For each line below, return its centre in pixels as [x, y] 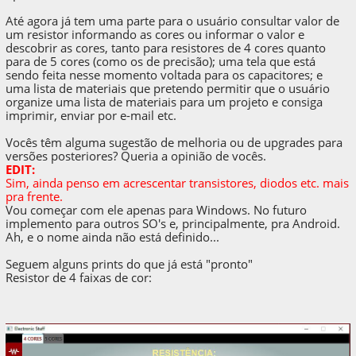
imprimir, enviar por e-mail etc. [91, 116]
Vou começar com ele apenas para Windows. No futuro [157, 210]
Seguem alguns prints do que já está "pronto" [130, 264]
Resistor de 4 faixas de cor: [79, 278]
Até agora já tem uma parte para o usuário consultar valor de [173, 21]
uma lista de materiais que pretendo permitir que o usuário [168, 89]
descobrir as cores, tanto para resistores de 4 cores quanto [166, 48]
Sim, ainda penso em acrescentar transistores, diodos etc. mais [178, 183]
